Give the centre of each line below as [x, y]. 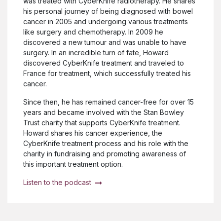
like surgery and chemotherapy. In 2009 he [93, 32]
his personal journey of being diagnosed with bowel [108, 11]
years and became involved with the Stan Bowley [104, 112]
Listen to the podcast [58, 182]
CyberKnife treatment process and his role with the [106, 143]
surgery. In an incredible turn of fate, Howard [96, 52]
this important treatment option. [73, 164]
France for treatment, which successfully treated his [107, 73]
